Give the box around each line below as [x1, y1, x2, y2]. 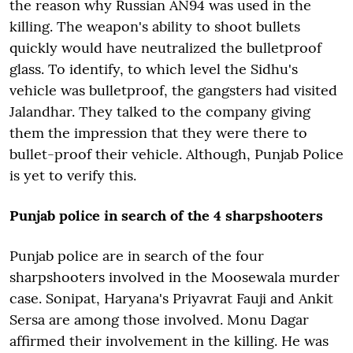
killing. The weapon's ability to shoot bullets [9, 17, 300, 35]
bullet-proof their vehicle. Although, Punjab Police [9, 144, 344, 163]
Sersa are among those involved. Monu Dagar [9, 310, 309, 329]
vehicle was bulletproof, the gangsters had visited [9, 80, 337, 99]
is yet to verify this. [9, 165, 136, 184]
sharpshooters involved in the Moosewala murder [9, 267, 340, 286]
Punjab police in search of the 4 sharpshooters [9, 206, 323, 225]
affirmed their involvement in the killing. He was [9, 331, 329, 350]
